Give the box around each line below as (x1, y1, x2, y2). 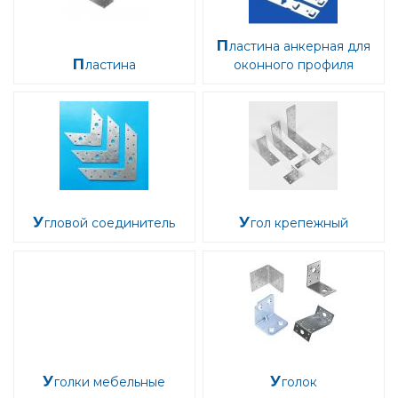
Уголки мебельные (54, 373, 166, 390)
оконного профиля (233, 56, 354, 73)
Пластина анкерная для (217, 36, 229, 54)
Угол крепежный (250, 215, 348, 232)
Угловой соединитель (44, 215, 176, 232)
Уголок (281, 373, 317, 390)
